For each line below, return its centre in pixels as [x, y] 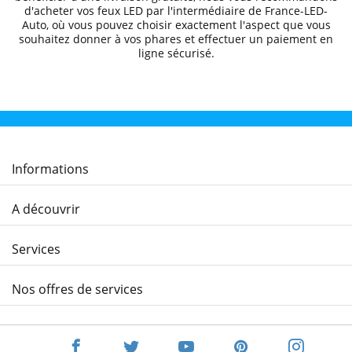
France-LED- [296, 11]
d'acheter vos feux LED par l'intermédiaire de [145, 11]
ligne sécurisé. [176, 53]
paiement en [300, 39]
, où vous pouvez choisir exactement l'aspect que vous [188, 25]
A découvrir [46, 209]
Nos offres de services [77, 289]
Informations [50, 169]
